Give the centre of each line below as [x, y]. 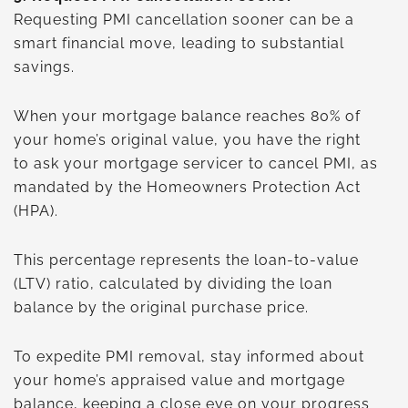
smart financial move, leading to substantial [179, 43]
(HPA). [38, 210]
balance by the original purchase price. [161, 307]
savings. [46, 66]
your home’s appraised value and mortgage [179, 380]
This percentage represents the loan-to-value [186, 260]
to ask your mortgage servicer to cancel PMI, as [196, 163]
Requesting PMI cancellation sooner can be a [184, 19]
